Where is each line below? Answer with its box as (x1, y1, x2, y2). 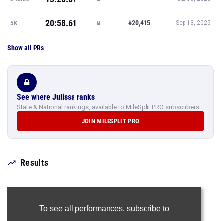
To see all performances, (39, 204, 127, 213)
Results (20, 157, 49, 168)
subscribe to (126, 204, 169, 213)
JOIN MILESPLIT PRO (81, 117, 140, 125)
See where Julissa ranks (17, 92, 95, 102)
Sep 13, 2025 (176, 19, 211, 26)
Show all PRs (7, 44, 44, 52)
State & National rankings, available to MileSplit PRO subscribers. (17, 103, 201, 110)
